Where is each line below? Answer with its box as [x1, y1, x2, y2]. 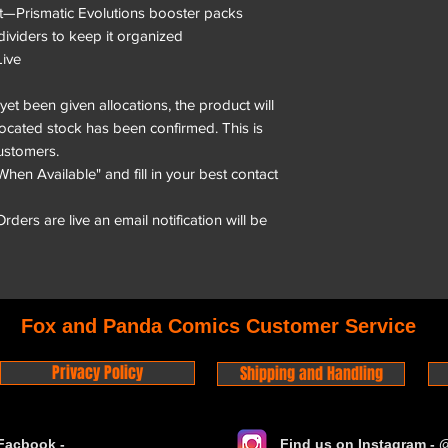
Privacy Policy [52, 360, 143, 384]
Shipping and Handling [239, 361, 383, 385]
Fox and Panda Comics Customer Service [21, 314, 416, 337]
